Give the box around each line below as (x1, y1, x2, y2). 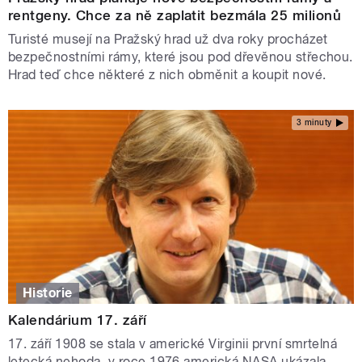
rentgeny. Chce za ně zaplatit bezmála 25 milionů (8, 6, 342, 23)
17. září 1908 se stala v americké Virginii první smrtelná (8, 335, 338, 351)
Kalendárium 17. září (8, 311, 147, 328)
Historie (23, 284, 73, 301)
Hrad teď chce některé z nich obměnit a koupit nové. (8, 66, 330, 82)
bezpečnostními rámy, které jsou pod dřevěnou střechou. (8, 48, 353, 65)
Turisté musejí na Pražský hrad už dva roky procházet (8, 31, 328, 47)
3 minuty (296, 118, 332, 128)
